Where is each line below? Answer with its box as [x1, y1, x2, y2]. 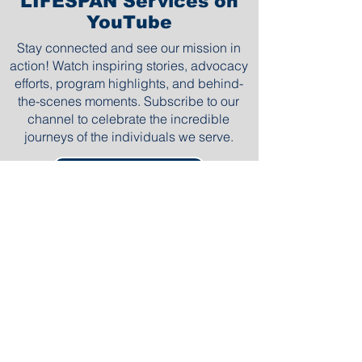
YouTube [86, 12, 172, 32]
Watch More [16, 213, 99, 229]
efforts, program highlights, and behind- [14, 75, 243, 91]
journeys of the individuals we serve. [23, 128, 234, 145]
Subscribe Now [73, 160, 185, 175]
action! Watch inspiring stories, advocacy [9, 57, 248, 74]
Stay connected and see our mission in [16, 40, 241, 56]
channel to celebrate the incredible [27, 111, 229, 127]
